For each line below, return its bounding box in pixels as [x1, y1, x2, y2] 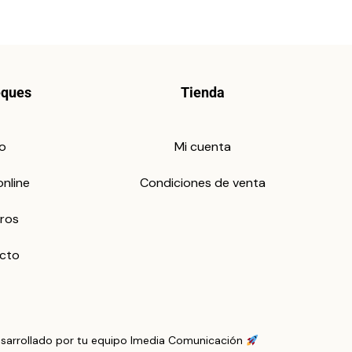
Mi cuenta [174, 138, 232, 156]
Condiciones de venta [140, 174, 266, 192]
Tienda [181, 84, 225, 101]
